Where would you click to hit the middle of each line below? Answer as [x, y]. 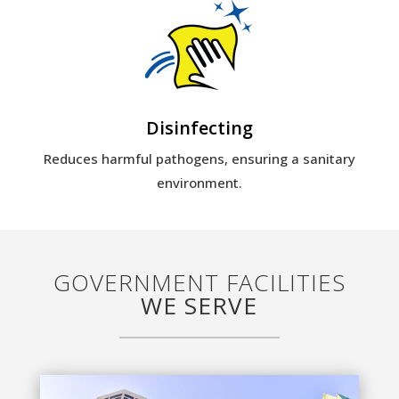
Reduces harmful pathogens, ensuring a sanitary [199, 159]
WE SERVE [199, 306]
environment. [199, 183]
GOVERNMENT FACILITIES [199, 283]
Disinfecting [199, 128]
